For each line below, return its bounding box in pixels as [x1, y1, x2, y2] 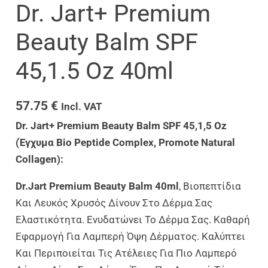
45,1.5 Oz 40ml [16, 56, 174, 85]
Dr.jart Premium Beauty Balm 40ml [16, 179, 179, 192]
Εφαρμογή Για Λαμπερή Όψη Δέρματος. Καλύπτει [16, 230, 246, 242]
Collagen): [16, 153, 64, 165]
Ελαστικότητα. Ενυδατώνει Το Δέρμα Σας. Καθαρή [16, 213, 251, 226]
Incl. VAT [61, 100, 103, 112]
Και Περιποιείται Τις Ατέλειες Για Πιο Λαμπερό [16, 246, 237, 259]
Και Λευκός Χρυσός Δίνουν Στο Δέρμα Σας [16, 196, 213, 209]
